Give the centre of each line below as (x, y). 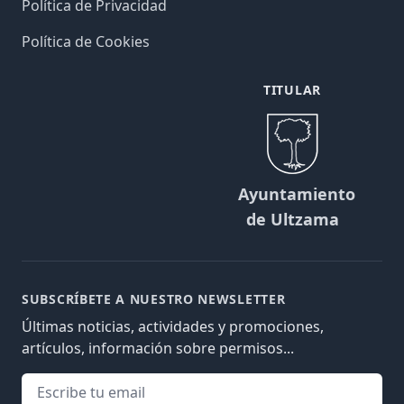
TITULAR (292, 90)
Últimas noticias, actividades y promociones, (173, 327)
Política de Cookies (86, 42)
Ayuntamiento (297, 194)
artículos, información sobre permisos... (158, 349)
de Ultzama (292, 220)
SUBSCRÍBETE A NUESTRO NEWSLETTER (154, 299)
